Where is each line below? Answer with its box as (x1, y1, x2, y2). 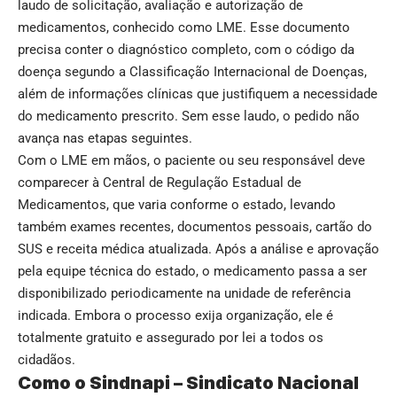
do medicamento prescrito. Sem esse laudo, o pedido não (18, 107, 360, 124)
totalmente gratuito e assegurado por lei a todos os (18, 329, 323, 346)
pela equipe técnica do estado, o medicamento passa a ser (18, 262, 367, 279)
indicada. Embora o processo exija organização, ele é (18, 307, 333, 323)
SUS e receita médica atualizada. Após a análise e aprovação (18, 240, 379, 257)
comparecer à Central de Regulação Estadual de (18, 174, 301, 191)
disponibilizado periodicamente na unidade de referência (18, 284, 351, 301)
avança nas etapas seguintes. (18, 129, 192, 146)
